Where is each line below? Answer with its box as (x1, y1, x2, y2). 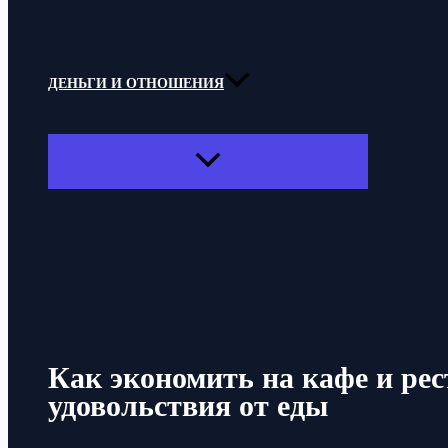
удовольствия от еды (48, 389, 328, 423)
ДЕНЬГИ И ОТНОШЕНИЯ (48, 76, 224, 92)
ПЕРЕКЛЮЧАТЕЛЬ (194, 150, 347, 169)
